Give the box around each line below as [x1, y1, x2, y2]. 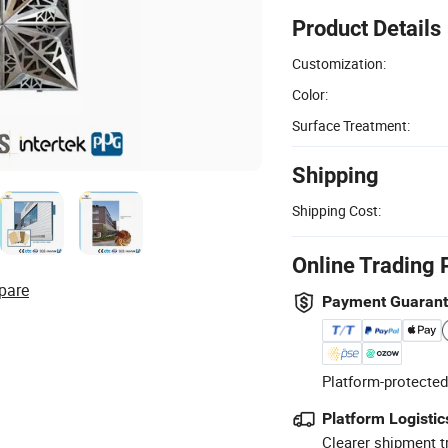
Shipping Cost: [292, 200, 381, 220]
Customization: [292, 53, 386, 73]
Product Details [292, 15, 441, 41]
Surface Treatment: [292, 115, 410, 135]
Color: [292, 84, 328, 104]
